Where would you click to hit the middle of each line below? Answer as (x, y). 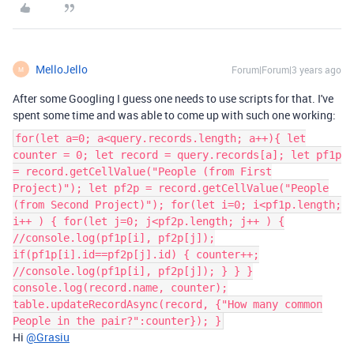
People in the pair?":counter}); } (117, 321)
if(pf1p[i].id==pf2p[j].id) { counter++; (136, 254)
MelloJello (62, 69)
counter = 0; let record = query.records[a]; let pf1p (177, 155)
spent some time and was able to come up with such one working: (174, 115)
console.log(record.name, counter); (120, 288)
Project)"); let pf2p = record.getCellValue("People (171, 188)
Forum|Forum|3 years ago (286, 70)
